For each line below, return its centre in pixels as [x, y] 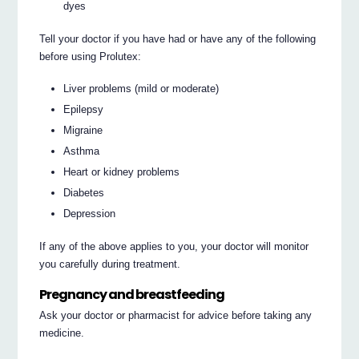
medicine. [62, 333]
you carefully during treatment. [110, 264]
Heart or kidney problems [122, 172]
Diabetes [84, 193]
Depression [90, 214]
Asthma [82, 151]
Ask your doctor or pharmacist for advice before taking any [176, 316]
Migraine [83, 131]
